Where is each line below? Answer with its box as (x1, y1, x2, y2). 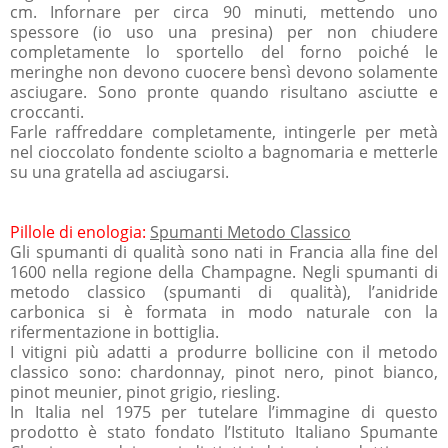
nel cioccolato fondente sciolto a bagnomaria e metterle (10, 140, 438, 163)
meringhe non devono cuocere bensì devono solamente (10, 60, 438, 83)
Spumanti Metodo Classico (150, 220, 351, 243)
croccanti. (10, 100, 84, 123)
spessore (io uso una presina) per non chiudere (10, 20, 438, 43)
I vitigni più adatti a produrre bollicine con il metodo (10, 340, 438, 363)
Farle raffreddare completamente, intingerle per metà (10, 120, 438, 143)
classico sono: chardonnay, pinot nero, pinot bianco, (10, 360, 438, 383)
